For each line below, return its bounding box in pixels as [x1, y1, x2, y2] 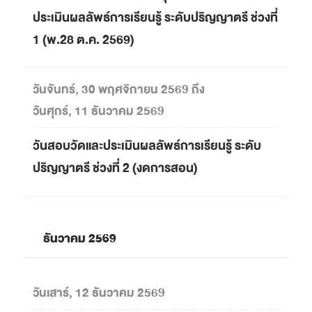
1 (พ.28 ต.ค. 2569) [33, 29, 134, 51]
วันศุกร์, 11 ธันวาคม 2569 [33, 101, 164, 122]
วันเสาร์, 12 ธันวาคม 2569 [33, 283, 165, 304]
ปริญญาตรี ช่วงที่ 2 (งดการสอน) [33, 157, 198, 180]
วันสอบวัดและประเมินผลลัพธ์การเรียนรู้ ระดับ [33, 135, 261, 157]
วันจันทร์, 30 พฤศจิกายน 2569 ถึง [33, 79, 205, 100]
